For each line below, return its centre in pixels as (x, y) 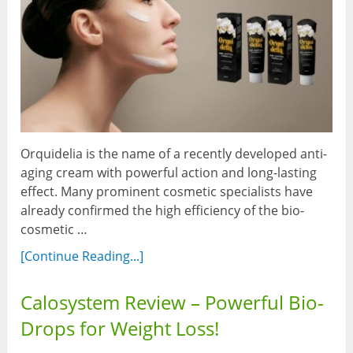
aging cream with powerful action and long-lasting (169, 172)
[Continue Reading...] (82, 256)
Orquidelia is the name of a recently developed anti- (174, 153)
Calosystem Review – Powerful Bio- (173, 302)
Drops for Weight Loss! (120, 328)
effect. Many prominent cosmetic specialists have (167, 191)
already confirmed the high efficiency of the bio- (163, 210)
